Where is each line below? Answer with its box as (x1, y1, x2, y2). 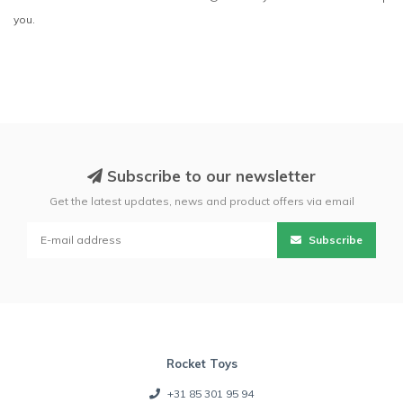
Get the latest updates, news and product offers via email (49, 193, 354, 208)
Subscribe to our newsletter (103, 166, 316, 185)
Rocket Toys (166, 355, 237, 371)
